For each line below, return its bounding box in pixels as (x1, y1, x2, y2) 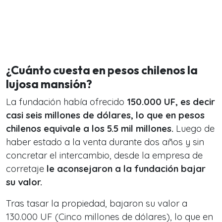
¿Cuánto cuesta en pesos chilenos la (6, 63, 198, 77)
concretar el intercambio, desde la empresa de (6, 150, 203, 161)
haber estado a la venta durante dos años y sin (6, 136, 204, 148)
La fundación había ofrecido (6, 96, 124, 108)
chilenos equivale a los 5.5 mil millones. (6, 123, 173, 134)
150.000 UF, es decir (124, 96, 215, 108)
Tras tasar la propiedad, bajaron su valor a (6, 198, 187, 209)
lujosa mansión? (6, 77, 92, 91)
